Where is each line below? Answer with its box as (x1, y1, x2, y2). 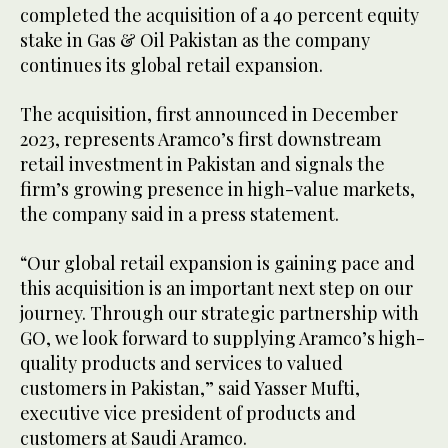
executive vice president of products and (20, 401, 356, 426)
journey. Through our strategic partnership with (20, 301, 419, 326)
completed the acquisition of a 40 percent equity (20, 3, 419, 28)
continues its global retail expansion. (20, 53, 327, 78)
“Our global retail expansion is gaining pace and (20, 251, 415, 276)
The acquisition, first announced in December (20, 102, 398, 127)
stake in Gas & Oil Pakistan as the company (20, 28, 370, 53)
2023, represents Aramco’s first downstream (20, 127, 381, 152)
